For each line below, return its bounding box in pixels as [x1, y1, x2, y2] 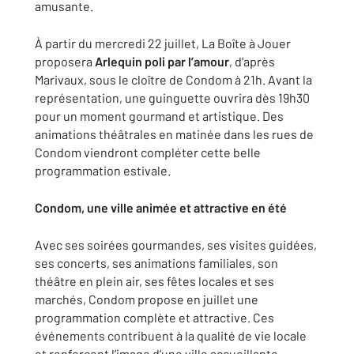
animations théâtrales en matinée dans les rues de [35, 126, 314, 142]
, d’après [229, 54, 275, 70]
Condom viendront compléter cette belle [35, 145, 261, 160]
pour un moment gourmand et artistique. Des [35, 108, 284, 124]
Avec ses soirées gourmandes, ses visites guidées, [35, 237, 317, 253]
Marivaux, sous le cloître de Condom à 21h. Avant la [35, 72, 312, 88]
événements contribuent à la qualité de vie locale [35, 328, 307, 344]
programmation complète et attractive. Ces [35, 310, 274, 326]
